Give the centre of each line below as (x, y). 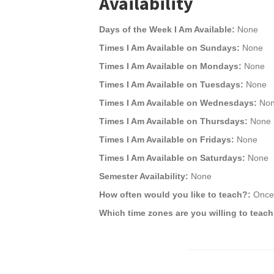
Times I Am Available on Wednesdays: (178, 103)
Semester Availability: (144, 176)
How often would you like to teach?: (175, 194)
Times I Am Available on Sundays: (169, 48)
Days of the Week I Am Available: (167, 29)
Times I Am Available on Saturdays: (172, 158)
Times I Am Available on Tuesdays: (171, 84)
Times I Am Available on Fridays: (167, 139)
